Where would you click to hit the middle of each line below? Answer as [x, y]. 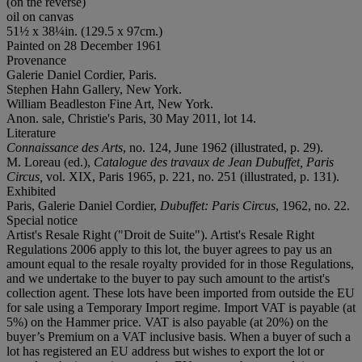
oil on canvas [40, 16]
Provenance [36, 60]
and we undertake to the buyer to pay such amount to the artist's [168, 278]
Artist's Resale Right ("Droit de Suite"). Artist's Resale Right [160, 234]
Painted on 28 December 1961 [84, 45]
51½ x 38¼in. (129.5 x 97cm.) [84, 31]
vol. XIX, [69, 176]
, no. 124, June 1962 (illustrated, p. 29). [223, 147]
